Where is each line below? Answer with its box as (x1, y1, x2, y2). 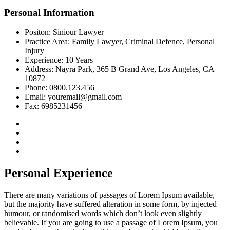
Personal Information (4, 7, 94, 18)
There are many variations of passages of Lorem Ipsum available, (4, 190, 215, 200)
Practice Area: (25, 37, 72, 46)
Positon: (25, 28, 53, 37)
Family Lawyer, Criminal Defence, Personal (72, 37, 215, 46)
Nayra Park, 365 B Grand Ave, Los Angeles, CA (55, 65, 214, 74)
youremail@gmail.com (48, 92, 122, 102)
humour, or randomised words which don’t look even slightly (4, 209, 202, 218)
